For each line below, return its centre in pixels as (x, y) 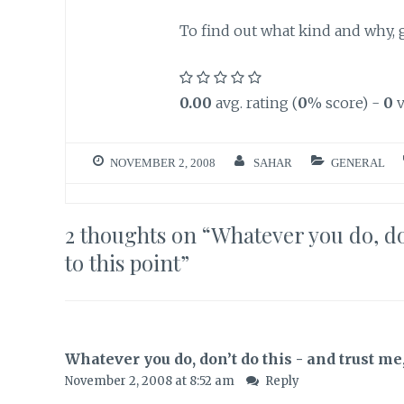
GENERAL (358, 163)
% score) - (345, 102)
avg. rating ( (254, 102)
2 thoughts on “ (138, 235)
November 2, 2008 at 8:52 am (151, 381)
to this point (123, 263)
